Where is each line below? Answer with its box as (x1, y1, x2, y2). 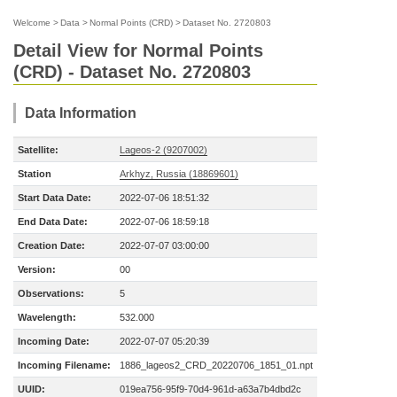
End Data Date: (18, 216, 88, 227)
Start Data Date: (18, 192, 91, 203)
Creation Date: (18, 240, 85, 251)
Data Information (25, 105, 136, 121)
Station (18, 168, 51, 179)
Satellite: (18, 144, 58, 155)
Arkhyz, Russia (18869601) (120, 168, 238, 179)
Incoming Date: (18, 336, 90, 346)
